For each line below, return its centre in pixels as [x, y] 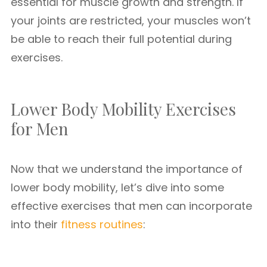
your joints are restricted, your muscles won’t [131, 21]
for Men [40, 128]
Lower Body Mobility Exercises [123, 109]
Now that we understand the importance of [127, 169]
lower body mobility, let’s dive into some [117, 187]
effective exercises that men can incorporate [131, 206]
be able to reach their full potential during [121, 39]
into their [36, 224]
